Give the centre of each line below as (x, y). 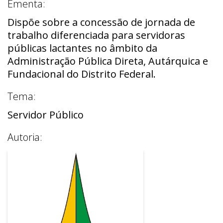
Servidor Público (46, 114)
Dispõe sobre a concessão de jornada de (101, 22)
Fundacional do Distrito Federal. (82, 74)
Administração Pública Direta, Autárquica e (108, 61)
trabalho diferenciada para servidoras (96, 35)
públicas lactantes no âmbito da (82, 48)
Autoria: (25, 137)
